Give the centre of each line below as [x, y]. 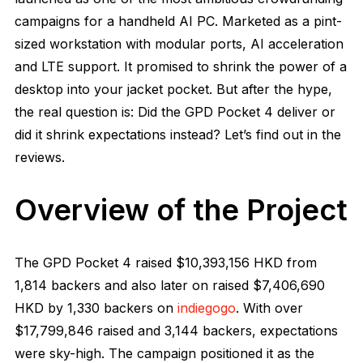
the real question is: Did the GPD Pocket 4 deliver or [175, 111]
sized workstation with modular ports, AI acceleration [179, 43]
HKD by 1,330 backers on [96, 307]
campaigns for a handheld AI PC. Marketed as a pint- [178, 21]
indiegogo [207, 307]
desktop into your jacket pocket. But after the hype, [173, 89]
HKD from [285, 262]
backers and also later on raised [152, 285]
